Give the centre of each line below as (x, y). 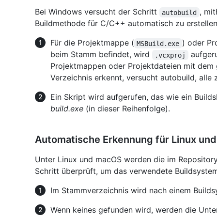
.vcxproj (170, 55)
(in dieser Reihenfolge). (127, 109)
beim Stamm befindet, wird (101, 54)
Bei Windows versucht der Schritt (97, 12)
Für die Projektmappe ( (92, 43)
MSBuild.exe (158, 43)
